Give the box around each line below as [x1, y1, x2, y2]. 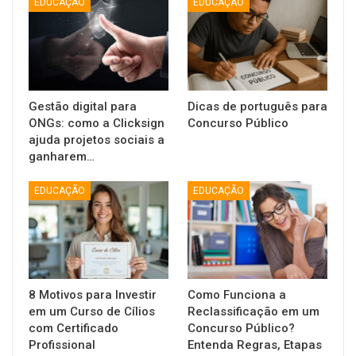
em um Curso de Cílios [29, 304, 155, 319]
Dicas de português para [188, 99, 327, 114]
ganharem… [29, 149, 95, 164]
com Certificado [29, 321, 118, 336]
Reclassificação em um [188, 304, 319, 319]
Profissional [29, 338, 95, 353]
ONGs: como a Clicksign [29, 115, 164, 130]
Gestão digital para [29, 99, 137, 114]
